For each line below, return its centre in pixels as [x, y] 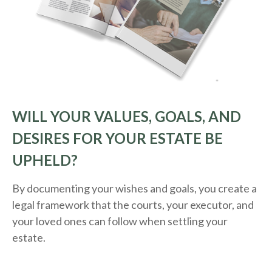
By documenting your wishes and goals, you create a [134, 189]
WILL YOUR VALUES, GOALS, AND [127, 117]
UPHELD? [45, 160]
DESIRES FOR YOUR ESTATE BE [117, 138]
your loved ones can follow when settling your [120, 221]
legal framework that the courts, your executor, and [133, 205]
